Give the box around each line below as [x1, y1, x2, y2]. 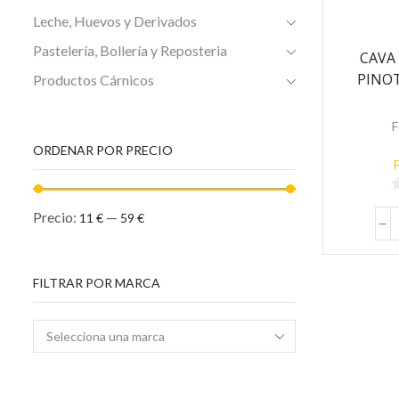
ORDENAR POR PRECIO [33, 142, 173, 159]
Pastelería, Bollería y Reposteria [33, 42, 227, 60]
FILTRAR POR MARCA [33, 274, 160, 290]
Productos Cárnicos [33, 71, 154, 89]
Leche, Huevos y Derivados [33, 12, 197, 30]
